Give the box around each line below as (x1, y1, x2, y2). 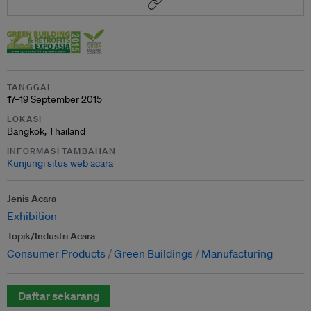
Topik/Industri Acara (7, 229, 95, 242)
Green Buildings (114, 246, 193, 260)
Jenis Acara (7, 192, 56, 205)
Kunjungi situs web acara (7, 156, 113, 169)
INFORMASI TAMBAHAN (7, 144, 117, 157)
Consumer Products (7, 246, 106, 260)
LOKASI (7, 112, 42, 125)
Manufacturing (201, 246, 273, 260)
